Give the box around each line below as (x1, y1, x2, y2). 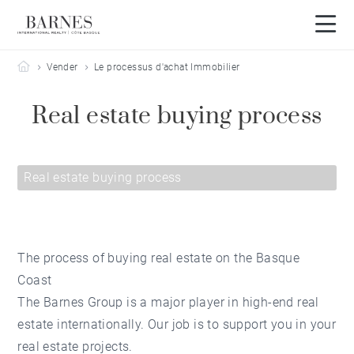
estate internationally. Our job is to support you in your (17, 317, 337, 332)
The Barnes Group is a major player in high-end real (17, 295, 319, 310)
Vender (47, 62, 78, 73)
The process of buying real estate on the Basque (17, 250, 300, 265)
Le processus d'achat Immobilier (94, 62, 240, 73)
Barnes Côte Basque (29, 61, 120, 72)
